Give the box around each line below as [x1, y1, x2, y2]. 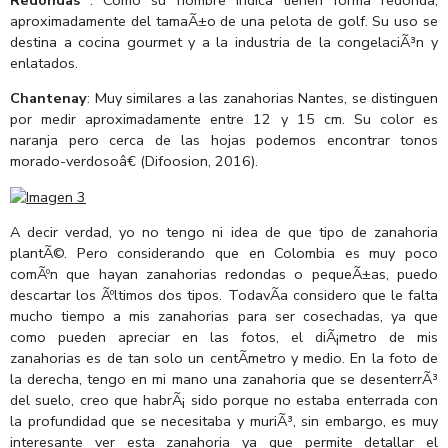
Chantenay [10, 88, 87, 109]
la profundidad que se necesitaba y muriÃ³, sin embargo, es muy [10, 411, 438, 432]
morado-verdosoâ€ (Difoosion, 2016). [10, 151, 258, 172]
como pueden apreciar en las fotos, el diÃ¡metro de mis [10, 327, 438, 348]
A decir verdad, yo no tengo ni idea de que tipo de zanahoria [10, 222, 438, 243]
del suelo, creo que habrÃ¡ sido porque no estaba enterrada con [10, 390, 438, 411]
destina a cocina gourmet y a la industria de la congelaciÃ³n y [10, 32, 438, 53]
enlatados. [10, 53, 78, 74]
